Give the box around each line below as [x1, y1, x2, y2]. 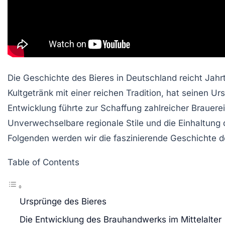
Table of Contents [8, 157, 79, 167]
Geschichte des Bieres [23, 72, 114, 83]
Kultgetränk [8, 87, 53, 98]
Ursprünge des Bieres [20, 196, 106, 206]
